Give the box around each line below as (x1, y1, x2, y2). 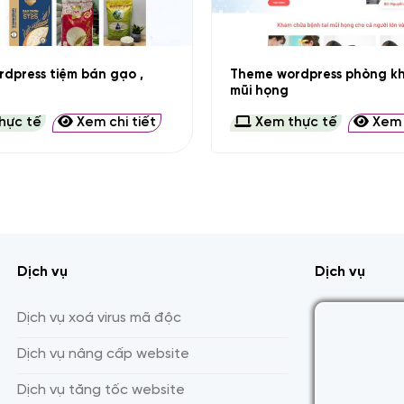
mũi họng (229, 83, 289, 98)
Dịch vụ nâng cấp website (17, 346, 189, 362)
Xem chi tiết (73, 115, 157, 131)
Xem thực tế (251, 115, 337, 131)
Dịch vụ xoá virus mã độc (17, 310, 181, 326)
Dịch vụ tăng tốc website (17, 382, 185, 398)
